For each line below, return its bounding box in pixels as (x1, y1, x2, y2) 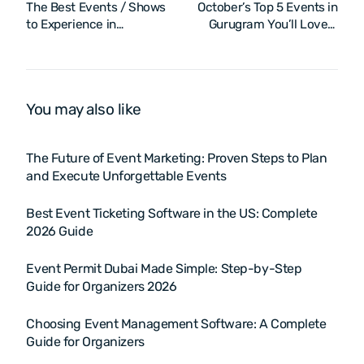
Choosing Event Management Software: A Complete (26, 315, 327, 331)
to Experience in (26, 16, 116, 32)
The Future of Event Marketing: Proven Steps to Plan (26, 149, 327, 166)
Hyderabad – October (26, 33, 145, 49)
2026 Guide (26, 223, 93, 239)
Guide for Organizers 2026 (26, 278, 177, 294)
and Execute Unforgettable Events (26, 167, 227, 184)
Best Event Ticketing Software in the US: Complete (26, 205, 318, 221)
